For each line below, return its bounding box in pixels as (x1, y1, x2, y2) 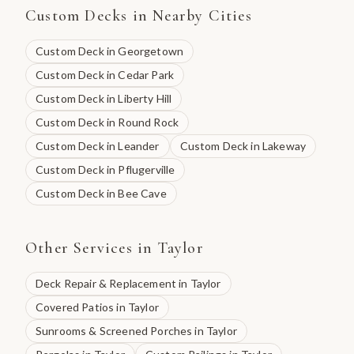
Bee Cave (118, 186, 167, 200)
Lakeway (262, 139, 307, 153)
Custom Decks (25, 6, 128, 25)
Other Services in (25, 239, 158, 258)
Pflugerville (118, 163, 175, 176)
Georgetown (118, 44, 184, 58)
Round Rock (118, 115, 179, 129)
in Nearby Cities (127, 6, 252, 25)
